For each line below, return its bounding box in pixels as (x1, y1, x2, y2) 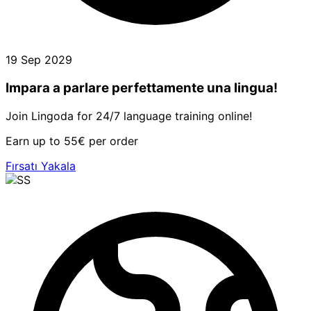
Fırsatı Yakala (6, 158, 76, 173)
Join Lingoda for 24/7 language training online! (6, 108, 252, 123)
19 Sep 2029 (6, 53, 72, 67)
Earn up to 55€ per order (6, 133, 138, 148)
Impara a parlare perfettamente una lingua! (6, 80, 278, 96)
